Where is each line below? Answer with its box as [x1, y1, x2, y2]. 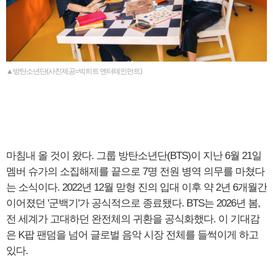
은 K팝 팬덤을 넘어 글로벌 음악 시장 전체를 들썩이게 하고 [6, 229, 258, 241]
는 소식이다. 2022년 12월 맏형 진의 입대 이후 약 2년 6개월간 [6, 181, 267, 193]
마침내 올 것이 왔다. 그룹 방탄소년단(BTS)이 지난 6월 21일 [6, 149, 261, 161]
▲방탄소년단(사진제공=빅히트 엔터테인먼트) [6, 66, 142, 76]
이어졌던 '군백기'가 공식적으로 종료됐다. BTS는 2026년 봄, [6, 197, 260, 209]
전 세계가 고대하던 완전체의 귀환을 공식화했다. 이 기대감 [6, 213, 260, 225]
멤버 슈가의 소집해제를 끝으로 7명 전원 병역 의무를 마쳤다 [6, 165, 264, 177]
